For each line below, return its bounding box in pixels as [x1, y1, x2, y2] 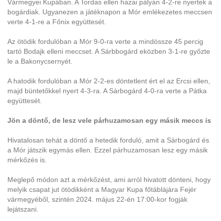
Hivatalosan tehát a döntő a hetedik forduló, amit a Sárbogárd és [7, 136, 209, 144]
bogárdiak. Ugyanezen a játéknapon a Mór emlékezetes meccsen [7, 8, 212, 16]
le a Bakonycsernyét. [7, 57, 73, 65]
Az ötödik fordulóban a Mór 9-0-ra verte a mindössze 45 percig [7, 37, 203, 45]
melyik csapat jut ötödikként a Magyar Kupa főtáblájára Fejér [7, 185, 196, 193]
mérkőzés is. [7, 156, 47, 164]
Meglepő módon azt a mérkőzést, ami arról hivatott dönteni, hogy [7, 176, 211, 184]
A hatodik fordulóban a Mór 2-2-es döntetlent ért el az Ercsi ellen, [7, 77, 210, 85]
